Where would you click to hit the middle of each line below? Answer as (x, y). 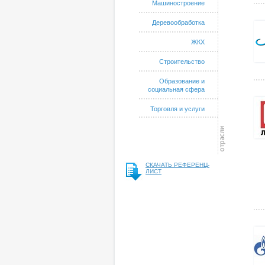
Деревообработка (178, 22)
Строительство (182, 62)
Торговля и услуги (177, 109)
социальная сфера (176, 89)
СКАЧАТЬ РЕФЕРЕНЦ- (177, 165)
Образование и (182, 81)
